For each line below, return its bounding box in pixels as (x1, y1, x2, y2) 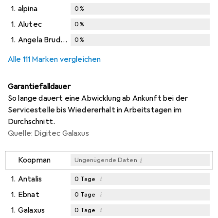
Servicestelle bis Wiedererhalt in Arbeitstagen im (8, 105, 182, 115)
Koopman (18, 155, 51, 165)
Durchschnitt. (8, 116, 55, 127)
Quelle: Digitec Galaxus (8, 128, 89, 138)
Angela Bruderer (60, 35, 67, 45)
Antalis (18, 174, 42, 184)
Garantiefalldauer (8, 81, 71, 91)
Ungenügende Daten (74, 156, 137, 164)
